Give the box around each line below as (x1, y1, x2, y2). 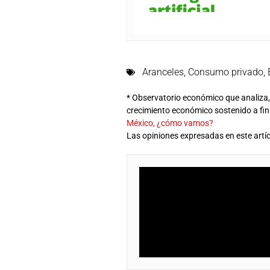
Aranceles (142, 66, 184, 78)
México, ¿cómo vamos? (127, 118, 214, 128)
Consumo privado (188, 66, 264, 78)
